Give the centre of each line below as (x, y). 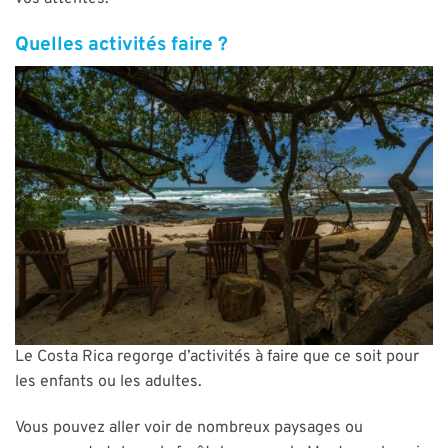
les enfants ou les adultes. (108, 382)
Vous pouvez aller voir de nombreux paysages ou (189, 427)
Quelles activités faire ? (121, 44)
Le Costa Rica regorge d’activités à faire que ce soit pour (217, 357)
